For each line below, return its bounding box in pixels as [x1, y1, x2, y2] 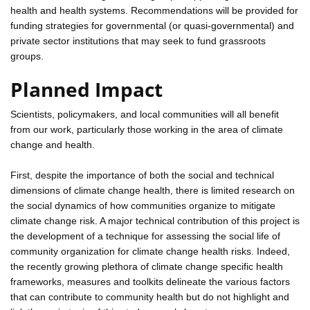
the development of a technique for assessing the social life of [10, 230, 280, 241]
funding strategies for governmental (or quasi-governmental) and [10, 19, 294, 31]
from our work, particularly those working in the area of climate [10, 123, 283, 135]
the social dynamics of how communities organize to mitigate [10, 199, 275, 211]
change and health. [10, 138, 95, 150]
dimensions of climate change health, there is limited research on [10, 184, 295, 196]
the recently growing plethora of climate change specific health [10, 260, 283, 272]
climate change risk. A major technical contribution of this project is [10, 215, 300, 226]
